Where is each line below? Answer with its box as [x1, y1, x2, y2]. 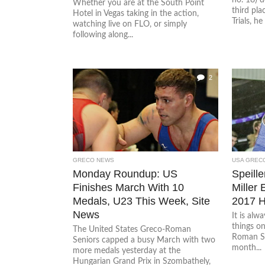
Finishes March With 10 [73, 181, 185, 193]
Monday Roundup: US [73, 167, 178, 180]
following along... [73, 30, 134, 39]
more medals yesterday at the [73, 246, 181, 255]
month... [231, 243, 261, 252]
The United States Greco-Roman [73, 225, 192, 234]
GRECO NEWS [73, 157, 115, 163]
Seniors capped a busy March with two [73, 235, 216, 244]
